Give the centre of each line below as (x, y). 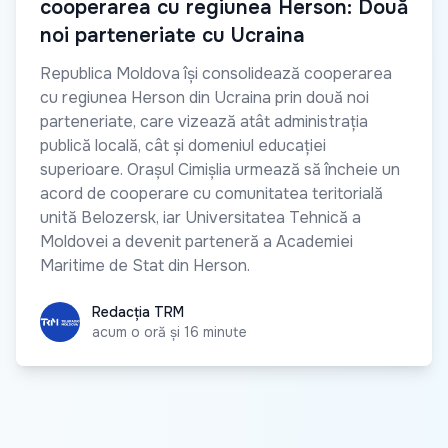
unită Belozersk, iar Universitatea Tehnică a (200, 218)
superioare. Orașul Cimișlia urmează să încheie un (220, 170)
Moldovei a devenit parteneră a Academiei (196, 242)
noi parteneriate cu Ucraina (172, 36)
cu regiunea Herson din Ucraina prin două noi (204, 98)
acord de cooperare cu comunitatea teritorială (211, 194)
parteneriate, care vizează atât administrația (204, 122)
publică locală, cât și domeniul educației (183, 146)
